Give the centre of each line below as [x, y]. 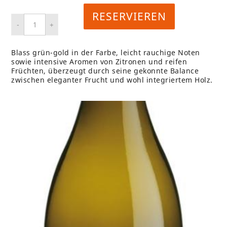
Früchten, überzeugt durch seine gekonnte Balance [105, 71]
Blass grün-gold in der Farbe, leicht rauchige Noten [106, 53]
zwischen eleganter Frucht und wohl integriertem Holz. [112, 80]
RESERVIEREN [129, 16]
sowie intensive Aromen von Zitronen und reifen [99, 62]
